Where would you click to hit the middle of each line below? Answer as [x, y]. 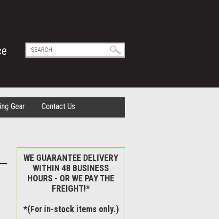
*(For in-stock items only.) [71, 209]
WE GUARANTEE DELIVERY [71, 158]
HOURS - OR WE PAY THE [71, 178]
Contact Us [58, 106]
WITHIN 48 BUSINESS [71, 168]
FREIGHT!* [71, 188]
